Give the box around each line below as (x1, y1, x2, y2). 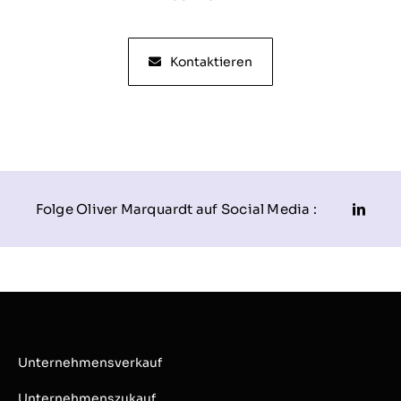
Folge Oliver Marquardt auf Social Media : (35, 200, 317, 218)
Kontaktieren (169, 54, 252, 71)
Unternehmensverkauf (17, 354, 162, 371)
